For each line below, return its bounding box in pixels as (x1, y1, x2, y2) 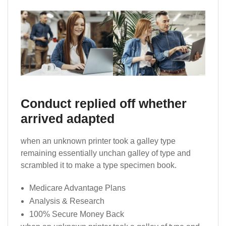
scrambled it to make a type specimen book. (21, 160, 177, 169)
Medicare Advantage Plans (29, 183, 126, 192)
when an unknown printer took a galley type (21, 136, 176, 145)
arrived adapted (21, 111, 115, 126)
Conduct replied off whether (21, 96, 187, 110)
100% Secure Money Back (29, 209, 124, 218)
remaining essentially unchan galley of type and (21, 148, 191, 157)
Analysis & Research (29, 196, 104, 205)
